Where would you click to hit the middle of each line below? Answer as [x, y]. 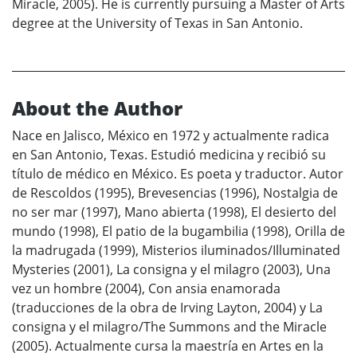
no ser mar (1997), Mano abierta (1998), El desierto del [174, 212]
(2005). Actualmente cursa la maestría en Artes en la [168, 346]
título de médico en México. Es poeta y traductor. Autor [178, 174]
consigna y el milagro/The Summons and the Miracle [169, 327]
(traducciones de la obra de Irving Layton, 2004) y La [167, 308]
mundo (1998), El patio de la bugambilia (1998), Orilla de [178, 231]
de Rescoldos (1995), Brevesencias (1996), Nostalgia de [175, 193]
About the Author [97, 108]
